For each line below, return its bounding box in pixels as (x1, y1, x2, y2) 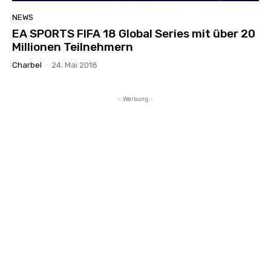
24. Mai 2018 (51, 60, 97, 70)
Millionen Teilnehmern (12, 39, 133, 54)
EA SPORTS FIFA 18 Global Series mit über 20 (12, 26, 255, 41)
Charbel (12, 60, 42, 70)
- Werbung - (118, 94, 153, 102)
